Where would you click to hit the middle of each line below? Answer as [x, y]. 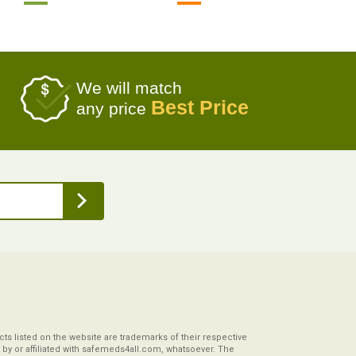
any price [114, 109]
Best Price [200, 108]
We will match [129, 88]
